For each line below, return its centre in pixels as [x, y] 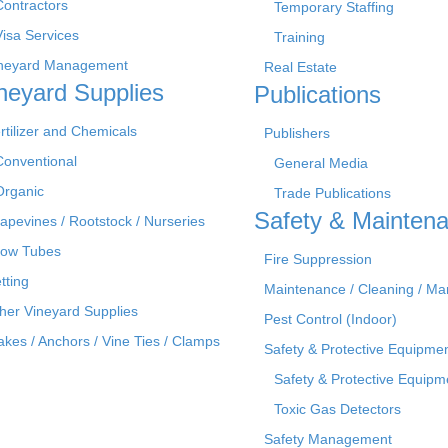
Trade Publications [332, 192]
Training [299, 36]
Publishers [297, 132]
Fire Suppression [318, 258]
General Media [321, 162]
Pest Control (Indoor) [330, 318]
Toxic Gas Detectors [337, 408]
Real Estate [300, 66]
